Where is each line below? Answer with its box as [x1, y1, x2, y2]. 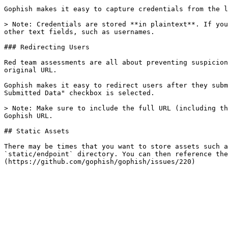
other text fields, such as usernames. [4, 28, 155, 36]
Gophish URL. [4, 112, 53, 120]
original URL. [4, 66, 57, 74]
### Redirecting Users [4, 43, 90, 51]
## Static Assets [4, 127, 69, 135]
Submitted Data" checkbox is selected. [4, 89, 155, 97]
